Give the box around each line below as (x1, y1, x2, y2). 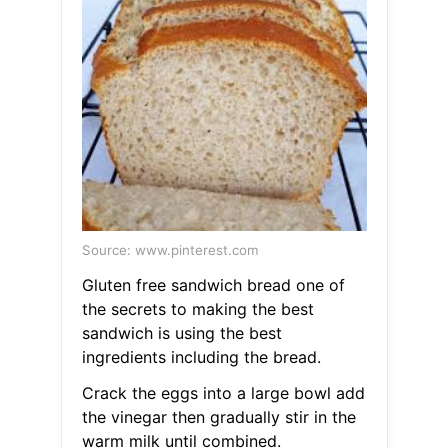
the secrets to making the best (81, 299, 314, 320)
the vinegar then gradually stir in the (81, 407, 356, 428)
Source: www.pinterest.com (81, 242, 259, 259)
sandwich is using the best (81, 323, 282, 344)
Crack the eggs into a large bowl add (81, 383, 365, 404)
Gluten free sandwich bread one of (81, 275, 345, 296)
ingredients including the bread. (81, 347, 321, 368)
